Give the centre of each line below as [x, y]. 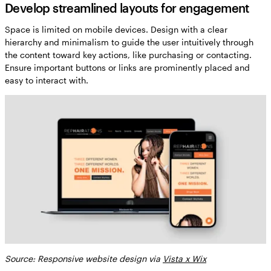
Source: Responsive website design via [84, 258]
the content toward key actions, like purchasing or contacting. [128, 55]
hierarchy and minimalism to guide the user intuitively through [129, 42]
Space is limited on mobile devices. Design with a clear [116, 30]
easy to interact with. [47, 80]
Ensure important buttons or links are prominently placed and [127, 68]
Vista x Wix [184, 258]
